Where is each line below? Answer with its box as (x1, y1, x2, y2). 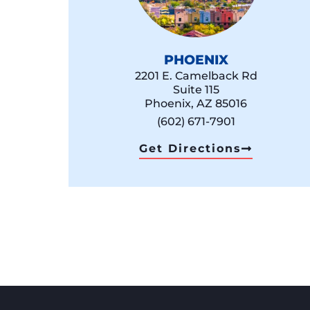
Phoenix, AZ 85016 (145, 97, 248, 111)
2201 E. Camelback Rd (134, 69, 257, 83)
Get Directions (139, 142, 242, 156)
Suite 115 (172, 83, 219, 97)
